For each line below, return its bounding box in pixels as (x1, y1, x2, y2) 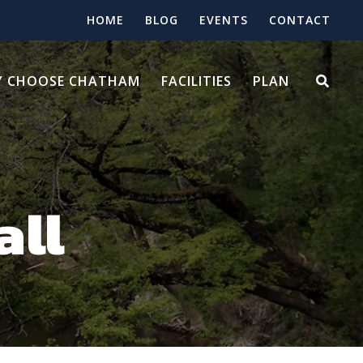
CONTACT (269, 12, 331, 28)
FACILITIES (160, 72, 232, 90)
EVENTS (199, 12, 248, 28)
